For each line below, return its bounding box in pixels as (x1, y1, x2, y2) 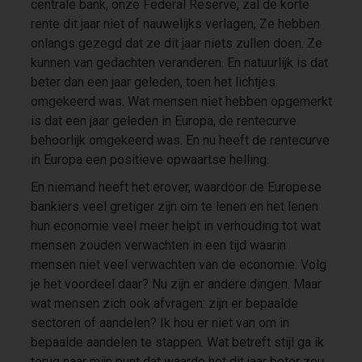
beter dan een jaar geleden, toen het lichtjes (30, 74, 276, 90)
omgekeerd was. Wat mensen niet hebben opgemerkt (30, 93, 332, 109)
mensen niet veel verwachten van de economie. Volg (30, 256, 326, 272)
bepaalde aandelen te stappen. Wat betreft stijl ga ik (30, 334, 324, 350)
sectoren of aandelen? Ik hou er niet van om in (30, 314, 289, 330)
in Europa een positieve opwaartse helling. (30, 151, 269, 167)
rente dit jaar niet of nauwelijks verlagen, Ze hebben (30, 15, 320, 32)
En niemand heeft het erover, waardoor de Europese (30, 179, 322, 195)
